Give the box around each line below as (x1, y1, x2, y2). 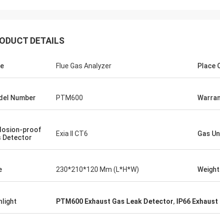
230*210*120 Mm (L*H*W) (56, 165, 139, 173)
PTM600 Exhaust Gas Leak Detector (56, 197, 173, 205)
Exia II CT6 (56, 130, 88, 137)
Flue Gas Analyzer (56, 62, 111, 70)
